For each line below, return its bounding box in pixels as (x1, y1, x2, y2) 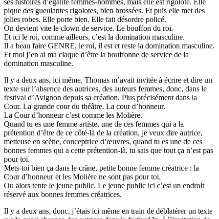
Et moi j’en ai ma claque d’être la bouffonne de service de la (4, 50, 189, 59)
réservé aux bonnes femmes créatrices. (4, 190, 122, 198)
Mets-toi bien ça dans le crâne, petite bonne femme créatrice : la (4, 163, 199, 172)
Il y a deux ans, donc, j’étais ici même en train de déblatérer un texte (4, 206, 213, 215)
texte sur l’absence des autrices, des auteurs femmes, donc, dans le (4, 84, 207, 93)
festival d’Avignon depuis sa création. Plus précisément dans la (4, 93, 197, 102)
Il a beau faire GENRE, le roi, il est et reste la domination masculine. (4, 41, 215, 50)
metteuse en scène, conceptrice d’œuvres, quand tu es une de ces (4, 137, 202, 146)
